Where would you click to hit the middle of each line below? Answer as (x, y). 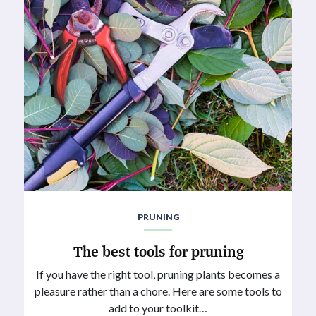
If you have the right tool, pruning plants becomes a (158, 274)
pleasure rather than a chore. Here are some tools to (158, 291)
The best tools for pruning (158, 251)
